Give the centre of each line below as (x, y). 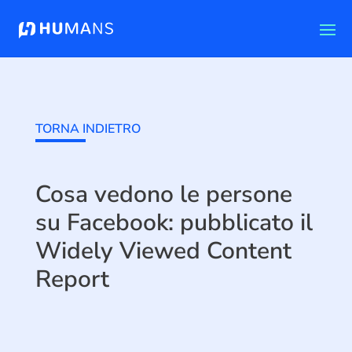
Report (72, 279)
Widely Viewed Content (163, 251)
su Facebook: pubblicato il (174, 223)
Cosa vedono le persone (163, 194)
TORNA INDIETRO (88, 129)
